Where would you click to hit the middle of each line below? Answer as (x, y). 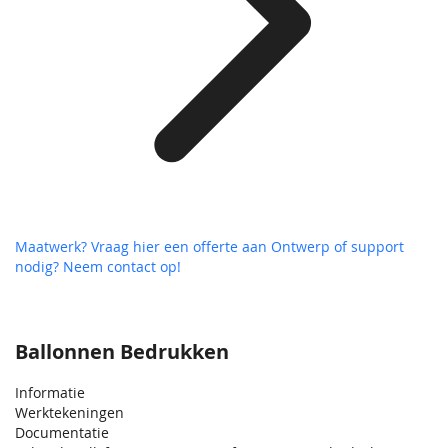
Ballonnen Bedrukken (122, 352)
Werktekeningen (69, 413)
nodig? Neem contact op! (98, 267)
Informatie (50, 393)
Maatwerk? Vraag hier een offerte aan (143, 247)
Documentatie (62, 433)
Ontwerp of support (337, 247)
